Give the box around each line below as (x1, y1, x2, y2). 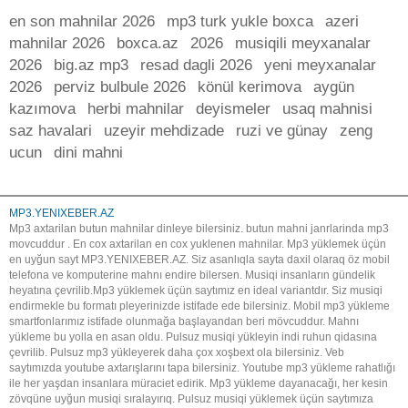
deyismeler (196, 100, 270, 117)
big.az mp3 (54, 56, 128, 74)
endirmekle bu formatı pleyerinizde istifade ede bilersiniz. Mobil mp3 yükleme (9, 300, 390, 312)
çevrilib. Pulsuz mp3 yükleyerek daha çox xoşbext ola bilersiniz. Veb (9, 346, 344, 359)
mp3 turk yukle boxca (167, 13, 313, 30)
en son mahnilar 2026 (9, 13, 155, 30)
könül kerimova (198, 78, 301, 96)
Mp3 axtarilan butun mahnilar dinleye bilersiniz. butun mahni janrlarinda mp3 (9, 222, 389, 235)
